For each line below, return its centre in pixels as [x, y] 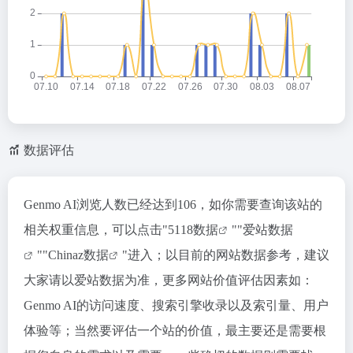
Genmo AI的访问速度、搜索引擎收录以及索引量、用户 [176, 305]
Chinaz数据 [78, 255]
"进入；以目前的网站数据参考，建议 [226, 255]
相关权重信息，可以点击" [96, 230]
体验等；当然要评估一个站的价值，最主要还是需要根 [175, 331]
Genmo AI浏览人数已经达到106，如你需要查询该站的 [173, 204]
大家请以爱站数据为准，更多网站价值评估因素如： [169, 280]
